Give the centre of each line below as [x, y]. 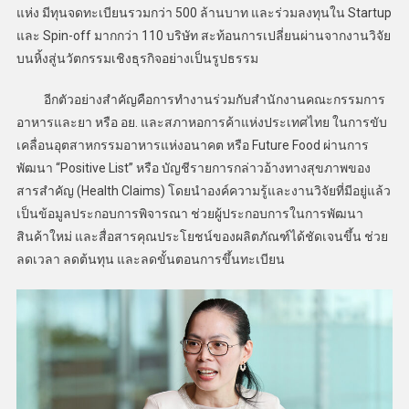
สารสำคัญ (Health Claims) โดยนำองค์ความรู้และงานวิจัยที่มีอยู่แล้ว [203, 191]
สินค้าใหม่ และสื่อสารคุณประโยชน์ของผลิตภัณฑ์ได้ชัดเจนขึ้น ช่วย [202, 237]
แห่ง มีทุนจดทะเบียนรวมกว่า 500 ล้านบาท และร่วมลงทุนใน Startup [204, 13]
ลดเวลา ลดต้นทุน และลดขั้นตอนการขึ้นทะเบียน [150, 260]
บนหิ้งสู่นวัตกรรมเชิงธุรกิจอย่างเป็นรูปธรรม [137, 59]
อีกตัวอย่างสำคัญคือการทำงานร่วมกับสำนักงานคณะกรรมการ [200, 100]
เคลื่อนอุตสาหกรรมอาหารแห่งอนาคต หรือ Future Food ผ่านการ [192, 146]
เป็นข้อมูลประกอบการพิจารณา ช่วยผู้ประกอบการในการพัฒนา [189, 214]
